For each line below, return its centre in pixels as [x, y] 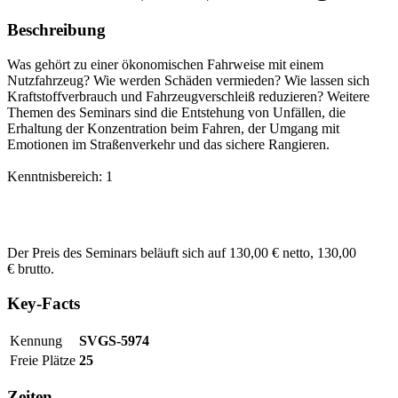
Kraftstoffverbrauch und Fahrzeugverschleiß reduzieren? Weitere [188, 97]
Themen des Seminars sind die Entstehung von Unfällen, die [176, 113]
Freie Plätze [43, 360]
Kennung [36, 340]
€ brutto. [31, 269]
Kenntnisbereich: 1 [60, 177]
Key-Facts [44, 303]
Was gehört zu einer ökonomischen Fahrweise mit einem [165, 65]
